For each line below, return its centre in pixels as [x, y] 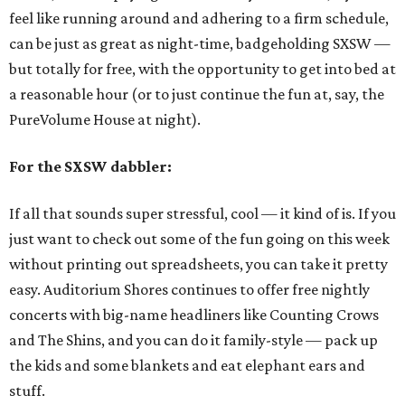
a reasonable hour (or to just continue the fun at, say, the [197, 94]
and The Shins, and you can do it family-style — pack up [193, 340]
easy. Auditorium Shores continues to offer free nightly [189, 289]
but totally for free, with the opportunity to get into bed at [202, 69]
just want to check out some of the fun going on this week [199, 239]
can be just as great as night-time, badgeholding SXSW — [200, 43]
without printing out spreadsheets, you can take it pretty [198, 264]
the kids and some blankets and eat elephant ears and [187, 365]
